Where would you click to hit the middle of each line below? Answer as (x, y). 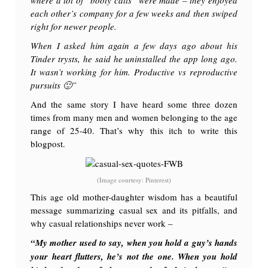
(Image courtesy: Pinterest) (134, 180)
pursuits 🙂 (51, 85)
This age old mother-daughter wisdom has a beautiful (134, 197)
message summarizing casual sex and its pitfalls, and (134, 210)
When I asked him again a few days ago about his (134, 45)
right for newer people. (74, 26)
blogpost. (48, 143)
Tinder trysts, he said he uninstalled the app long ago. (134, 58)
